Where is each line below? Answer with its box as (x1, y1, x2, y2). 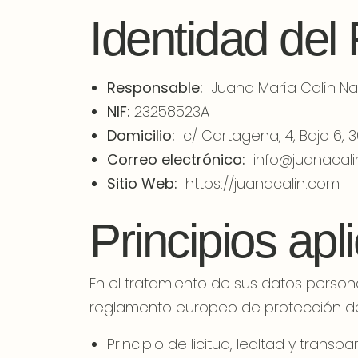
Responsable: (106, 77, 203, 97)
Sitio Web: (106, 173, 177, 193)
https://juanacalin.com (185, 173, 340, 193)
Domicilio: (106, 125, 175, 145)
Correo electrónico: (106, 149, 245, 169)
